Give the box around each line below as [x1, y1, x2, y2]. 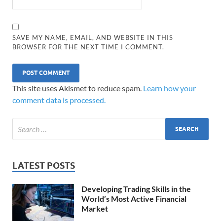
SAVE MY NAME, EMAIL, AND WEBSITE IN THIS [12, 34, 174, 42]
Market [81, 204, 108, 214]
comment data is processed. [12, 95, 106, 105]
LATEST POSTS [12, 160, 75, 171]
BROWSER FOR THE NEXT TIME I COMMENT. [12, 43, 165, 51]
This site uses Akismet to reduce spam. [12, 83, 143, 93]
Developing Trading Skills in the [81, 184, 191, 194]
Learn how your [143, 83, 196, 93]
